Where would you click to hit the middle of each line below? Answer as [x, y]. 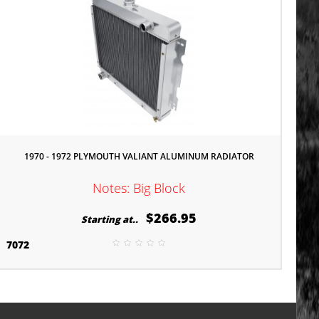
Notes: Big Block [139, 188]
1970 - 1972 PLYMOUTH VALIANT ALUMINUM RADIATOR [139, 156]
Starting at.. [112, 219]
